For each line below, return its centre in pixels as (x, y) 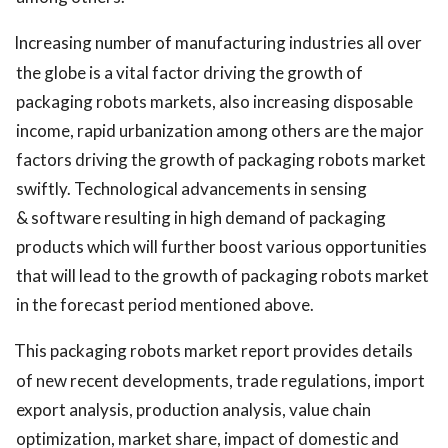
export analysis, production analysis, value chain (193, 410)
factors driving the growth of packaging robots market (221, 160)
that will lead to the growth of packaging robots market (222, 276)
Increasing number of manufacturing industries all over (218, 43)
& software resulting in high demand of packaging (201, 218)
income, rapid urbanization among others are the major (220, 131)
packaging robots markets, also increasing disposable (214, 102)
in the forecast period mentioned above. (165, 305)
